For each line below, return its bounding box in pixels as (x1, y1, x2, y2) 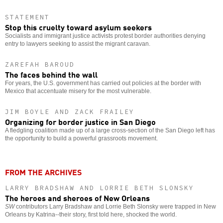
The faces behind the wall (5, 68, 98, 81)
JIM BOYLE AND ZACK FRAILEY (5, 108, 134, 116)
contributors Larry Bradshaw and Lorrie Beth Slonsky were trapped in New (14, 203, 216, 210)
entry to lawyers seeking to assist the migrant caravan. (5, 40, 150, 48)
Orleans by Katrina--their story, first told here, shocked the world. (5, 211, 177, 218)
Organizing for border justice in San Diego (5, 115, 156, 128)
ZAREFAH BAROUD (5, 60, 75, 69)
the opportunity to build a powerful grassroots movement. (5, 135, 158, 142)
